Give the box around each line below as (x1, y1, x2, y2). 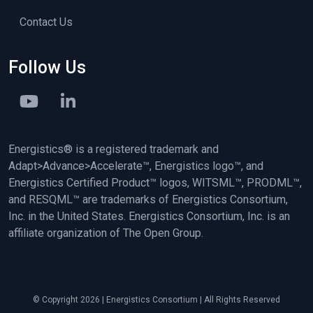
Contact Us (20, 15, 73, 29)
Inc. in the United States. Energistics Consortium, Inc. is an (8, 210, 290, 224)
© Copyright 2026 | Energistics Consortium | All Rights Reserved (33, 295, 280, 305)
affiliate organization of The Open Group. (8, 226, 203, 240)
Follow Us (8, 57, 86, 78)
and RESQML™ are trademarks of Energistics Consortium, (8, 193, 288, 207)
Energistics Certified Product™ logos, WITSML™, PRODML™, (8, 176, 302, 190)
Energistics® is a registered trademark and (8, 143, 219, 156)
